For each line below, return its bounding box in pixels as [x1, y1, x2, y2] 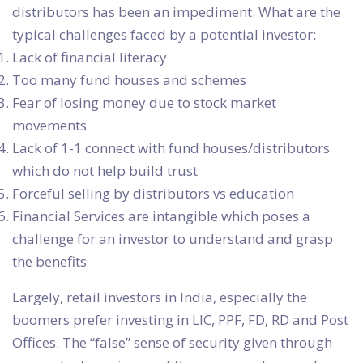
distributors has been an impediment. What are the [12, 2, 340, 22]
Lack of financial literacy [12, 48, 167, 67]
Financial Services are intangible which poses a [12, 207, 310, 226]
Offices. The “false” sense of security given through [12, 333, 332, 352]
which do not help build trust [12, 161, 198, 181]
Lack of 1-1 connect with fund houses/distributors [12, 139, 330, 158]
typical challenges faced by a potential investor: [12, 25, 316, 45]
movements [12, 116, 87, 135]
